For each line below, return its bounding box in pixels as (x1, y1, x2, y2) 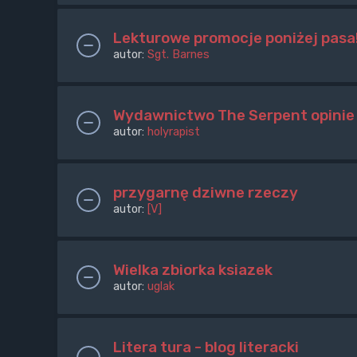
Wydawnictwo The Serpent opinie (113, 106, 355, 125)
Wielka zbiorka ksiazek (113, 261, 273, 280)
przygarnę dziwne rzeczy (113, 183, 298, 202)
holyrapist (147, 124, 200, 139)
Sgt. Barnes (147, 47, 210, 62)
